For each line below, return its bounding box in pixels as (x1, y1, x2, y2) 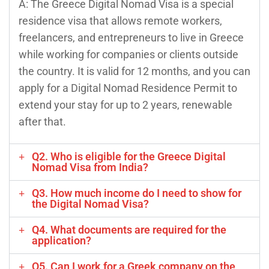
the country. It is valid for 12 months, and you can (19, 64, 250, 77)
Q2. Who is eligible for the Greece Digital (31, 150, 226, 163)
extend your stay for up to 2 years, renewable (19, 98, 232, 111)
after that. (19, 115, 66, 128)
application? (31, 234, 91, 247)
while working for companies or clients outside (19, 47, 238, 61)
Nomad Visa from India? (31, 160, 148, 174)
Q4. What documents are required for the (31, 223, 226, 236)
